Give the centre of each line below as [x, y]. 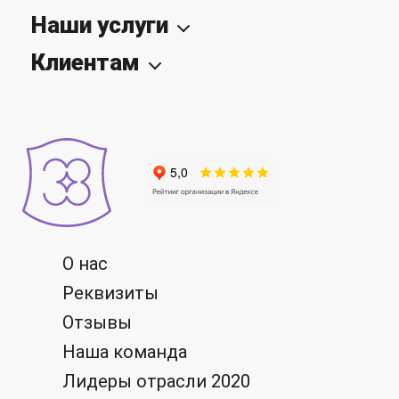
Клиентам [85, 63]
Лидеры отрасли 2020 [156, 382]
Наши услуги [100, 25]
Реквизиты [110, 293]
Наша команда [125, 352]
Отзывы [97, 323]
